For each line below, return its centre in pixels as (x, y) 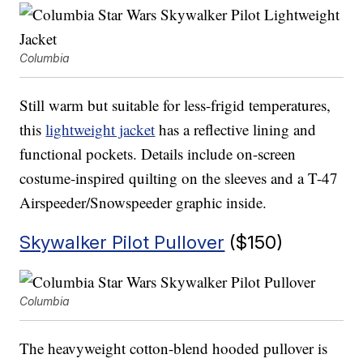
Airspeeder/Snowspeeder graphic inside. (143, 203)
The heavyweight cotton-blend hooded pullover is (174, 348)
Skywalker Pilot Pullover (122, 242)
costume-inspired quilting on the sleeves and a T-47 (179, 178)
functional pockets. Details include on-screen (158, 154)
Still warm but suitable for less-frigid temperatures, (175, 105)
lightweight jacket (100, 130)
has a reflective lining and (236, 130)
